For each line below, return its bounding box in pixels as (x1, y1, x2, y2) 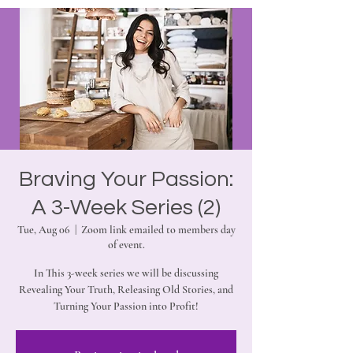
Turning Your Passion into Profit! (54, 299, 199, 313)
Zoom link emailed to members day (80, 223, 236, 236)
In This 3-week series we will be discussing (34, 266, 218, 280)
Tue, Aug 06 (17, 223, 70, 236)
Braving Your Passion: (19, 168, 233, 191)
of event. (107, 238, 145, 251)
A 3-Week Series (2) (32, 196, 221, 219)
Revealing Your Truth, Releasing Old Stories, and (19, 283, 233, 296)
